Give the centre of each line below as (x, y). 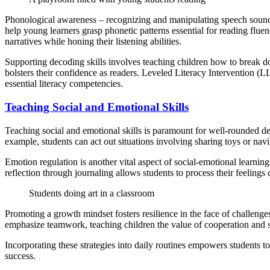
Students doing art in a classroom (92, 193)
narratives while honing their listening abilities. (93, 42)
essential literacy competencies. (64, 84)
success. (20, 256)
